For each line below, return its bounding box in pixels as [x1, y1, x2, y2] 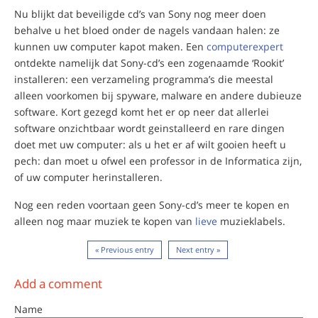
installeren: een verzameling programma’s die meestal [14, 72, 273, 86]
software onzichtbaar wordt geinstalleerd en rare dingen [14, 121, 285, 135]
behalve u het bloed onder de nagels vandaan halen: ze [14, 23, 280, 37]
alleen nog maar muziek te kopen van [14, 214, 195, 228]
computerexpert [207, 39, 283, 53]
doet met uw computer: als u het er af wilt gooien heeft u [14, 137, 286, 151]
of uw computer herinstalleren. [14, 170, 163, 184]
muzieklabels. [217, 214, 285, 228]
